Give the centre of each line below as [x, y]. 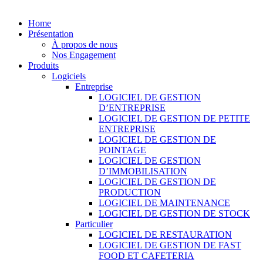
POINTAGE [122, 150]
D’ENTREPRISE [132, 107]
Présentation [51, 33]
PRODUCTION [130, 192]
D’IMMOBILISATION [143, 171]
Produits [43, 65]
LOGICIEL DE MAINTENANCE [164, 203]
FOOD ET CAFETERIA [146, 255]
